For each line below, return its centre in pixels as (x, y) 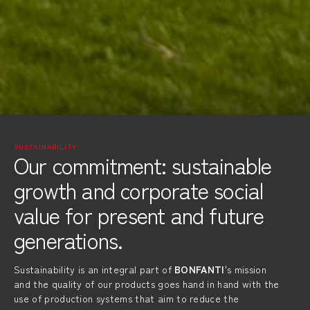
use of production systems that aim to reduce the (127, 298)
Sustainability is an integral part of (94, 269)
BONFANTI (200, 269)
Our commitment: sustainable (143, 165)
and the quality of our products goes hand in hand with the (147, 284)
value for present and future (139, 215)
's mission (245, 269)
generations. (69, 239)
